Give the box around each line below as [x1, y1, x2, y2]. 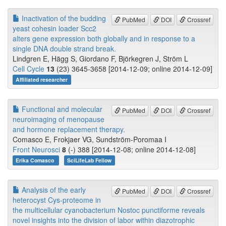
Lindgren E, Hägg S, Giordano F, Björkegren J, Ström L [13, 53, 188, 64]
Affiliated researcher [16, 76, 68, 84]
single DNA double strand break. [13, 43, 116, 54]
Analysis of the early [20, 185, 86, 195]
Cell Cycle [13, 64, 44, 74]
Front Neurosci [13, 144, 60, 155]
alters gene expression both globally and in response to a [13, 33, 195, 44]
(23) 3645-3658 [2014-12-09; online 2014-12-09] [54, 64, 212, 74]
